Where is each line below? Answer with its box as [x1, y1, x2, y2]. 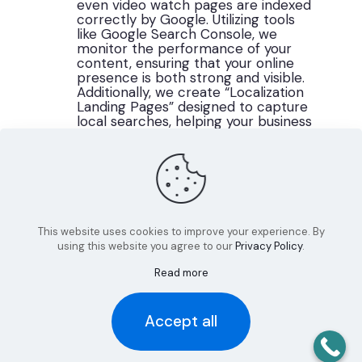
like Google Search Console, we [77, 24, 278, 43]
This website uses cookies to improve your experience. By [37, 225, 325, 238]
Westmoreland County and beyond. [77, 141, 303, 159]
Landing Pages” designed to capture [77, 97, 309, 116]
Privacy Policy [235, 239, 302, 253]
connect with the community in [77, 126, 280, 145]
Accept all [145, 311, 217, 331]
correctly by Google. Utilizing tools [77, 10, 296, 28]
